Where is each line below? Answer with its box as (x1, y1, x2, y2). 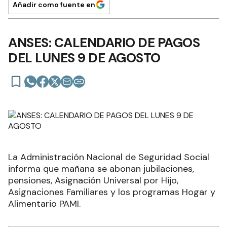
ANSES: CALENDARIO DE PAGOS (8, 33, 200, 51)
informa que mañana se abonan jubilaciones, (8, 162, 194, 175)
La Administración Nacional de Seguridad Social (8, 150, 209, 163)
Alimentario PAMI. (8, 197, 81, 210)
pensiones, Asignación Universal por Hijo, (8, 174, 178, 186)
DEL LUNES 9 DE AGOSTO (8, 49, 161, 66)
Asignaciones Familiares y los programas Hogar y (8, 185, 215, 198)
